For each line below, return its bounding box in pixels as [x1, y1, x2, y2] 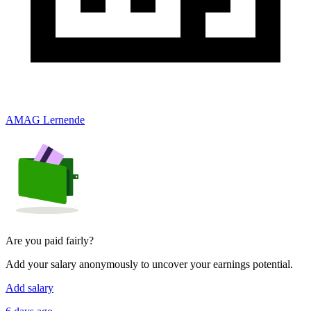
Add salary [6, 281, 53, 294]
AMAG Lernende [6, 113, 85, 126]
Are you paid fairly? [6, 234, 94, 246]
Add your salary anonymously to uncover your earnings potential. [6, 258, 293, 270]
